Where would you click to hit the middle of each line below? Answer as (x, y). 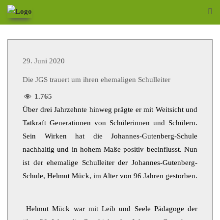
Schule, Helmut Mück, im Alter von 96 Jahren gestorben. (110, 176)
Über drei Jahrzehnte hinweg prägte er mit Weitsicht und (110, 110)
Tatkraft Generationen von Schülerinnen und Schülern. (110, 123)
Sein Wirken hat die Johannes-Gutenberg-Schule (110, 136)
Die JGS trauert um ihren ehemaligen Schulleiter (96, 80)
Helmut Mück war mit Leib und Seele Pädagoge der (110, 209)
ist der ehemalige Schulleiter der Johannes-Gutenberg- (110, 163)
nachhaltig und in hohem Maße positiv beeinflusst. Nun (110, 149)
